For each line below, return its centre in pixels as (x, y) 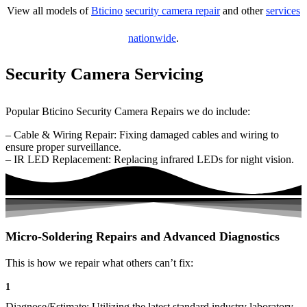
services (283, 11)
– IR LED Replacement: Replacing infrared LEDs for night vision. (150, 159)
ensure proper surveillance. (63, 147)
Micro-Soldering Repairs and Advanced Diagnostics (143, 237)
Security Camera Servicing (105, 74)
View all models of (49, 11)
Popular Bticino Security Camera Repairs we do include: (128, 111)
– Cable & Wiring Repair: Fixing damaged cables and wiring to (142, 135)
